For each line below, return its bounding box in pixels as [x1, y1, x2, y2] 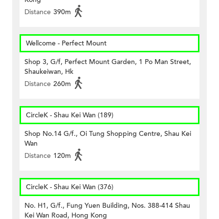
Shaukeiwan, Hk [24, 66, 73, 76]
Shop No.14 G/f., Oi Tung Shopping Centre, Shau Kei [24, 129, 191, 138]
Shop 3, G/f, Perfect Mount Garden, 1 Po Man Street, [24, 57, 191, 66]
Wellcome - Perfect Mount [26, 38, 107, 48]
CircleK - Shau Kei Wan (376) [26, 182, 113, 192]
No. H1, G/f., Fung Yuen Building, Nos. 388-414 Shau [24, 200, 190, 210]
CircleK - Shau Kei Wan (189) [26, 110, 113, 120]
